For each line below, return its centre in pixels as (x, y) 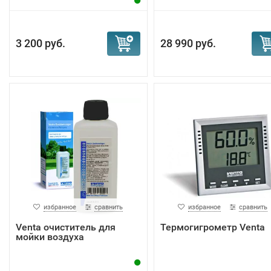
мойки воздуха (50, 237)
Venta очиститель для (66, 227)
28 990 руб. (188, 43)
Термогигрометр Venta (212, 227)
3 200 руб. (41, 43)
